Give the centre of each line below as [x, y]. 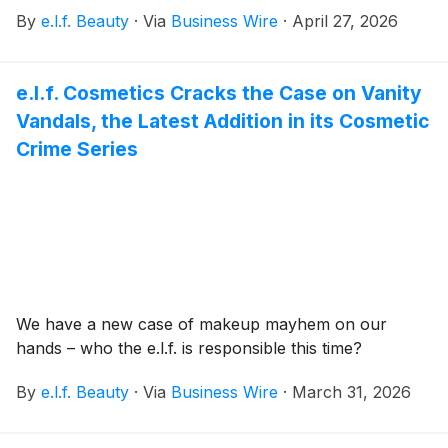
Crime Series [77, 149]
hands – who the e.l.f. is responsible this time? [189, 348]
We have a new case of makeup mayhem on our [201, 324]
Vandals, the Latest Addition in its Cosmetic [223, 121]
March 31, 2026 [351, 392]
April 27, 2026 [345, 21]
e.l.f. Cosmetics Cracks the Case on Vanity [219, 93]
